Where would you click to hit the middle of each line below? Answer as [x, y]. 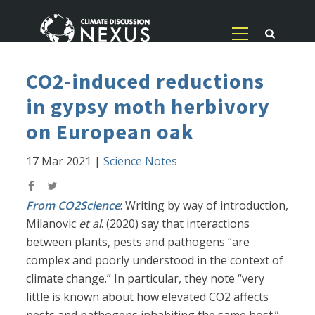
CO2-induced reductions [146, 81]
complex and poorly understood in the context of [155, 261]
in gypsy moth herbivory [148, 107]
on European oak [110, 132]
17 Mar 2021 [59, 161]
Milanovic [53, 224]
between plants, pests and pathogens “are [138, 242]
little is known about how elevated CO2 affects [148, 297]
